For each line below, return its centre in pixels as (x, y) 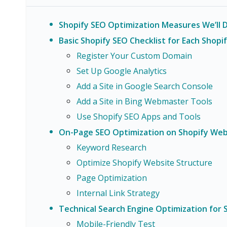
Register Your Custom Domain (134, 56)
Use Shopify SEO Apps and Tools (139, 117)
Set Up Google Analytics (122, 71)
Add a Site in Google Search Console (145, 86)
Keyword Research (111, 147)
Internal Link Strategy (118, 193)
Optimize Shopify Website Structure (144, 163)
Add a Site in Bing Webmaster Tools (144, 101)
